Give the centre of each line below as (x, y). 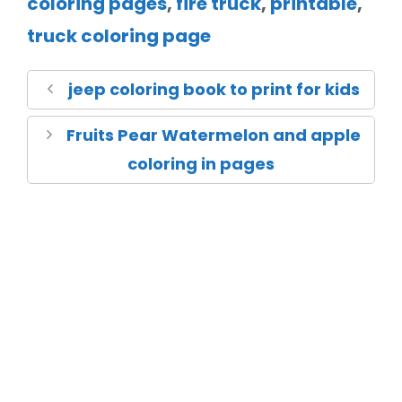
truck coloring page (119, 35)
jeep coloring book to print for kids (214, 89)
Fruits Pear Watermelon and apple (214, 135)
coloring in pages (201, 163)
